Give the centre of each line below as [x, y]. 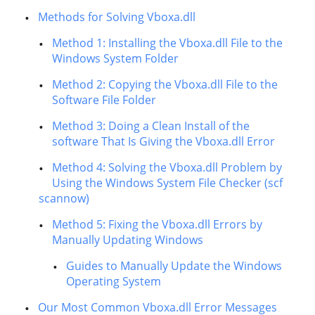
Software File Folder [104, 100]
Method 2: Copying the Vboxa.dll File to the [165, 84]
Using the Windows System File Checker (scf [167, 183]
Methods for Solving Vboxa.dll [117, 17]
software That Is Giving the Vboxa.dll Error [163, 141]
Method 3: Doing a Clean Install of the [151, 126]
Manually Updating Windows [128, 240]
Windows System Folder [115, 58]
